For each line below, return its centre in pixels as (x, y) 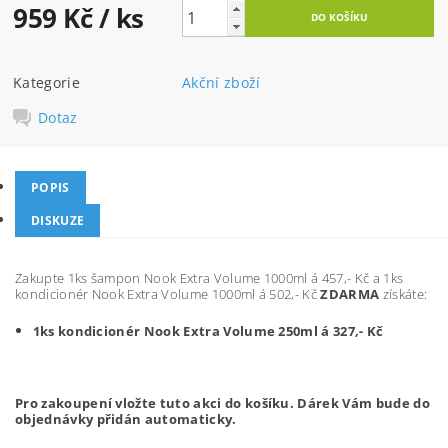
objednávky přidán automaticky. (126, 418)
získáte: (405, 293)
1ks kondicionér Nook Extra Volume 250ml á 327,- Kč (208, 330)
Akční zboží (221, 83)
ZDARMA (351, 293)
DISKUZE (58, 220)
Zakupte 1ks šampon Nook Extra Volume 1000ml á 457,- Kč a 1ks (209, 277)
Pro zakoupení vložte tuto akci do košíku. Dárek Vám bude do (222, 402)
